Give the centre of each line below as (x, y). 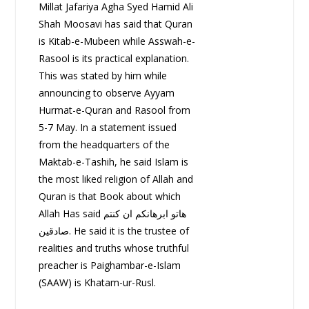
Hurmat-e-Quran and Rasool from (114, 110)
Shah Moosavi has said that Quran (115, 24)
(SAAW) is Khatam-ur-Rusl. (97, 283)
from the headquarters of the (104, 145)
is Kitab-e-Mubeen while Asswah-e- (117, 41)
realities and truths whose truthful (113, 248)
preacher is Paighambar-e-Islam (109, 266)
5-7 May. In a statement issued (107, 128)
